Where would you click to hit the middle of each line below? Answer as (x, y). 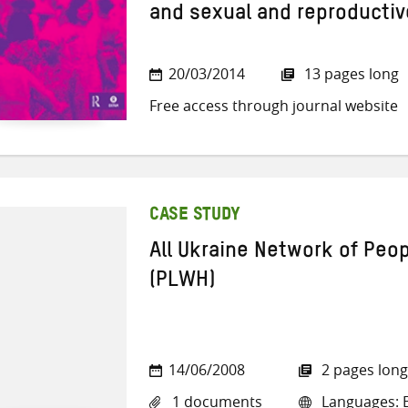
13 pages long (350, 73)
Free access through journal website (274, 105)
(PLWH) (182, 284)
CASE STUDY (195, 216)
